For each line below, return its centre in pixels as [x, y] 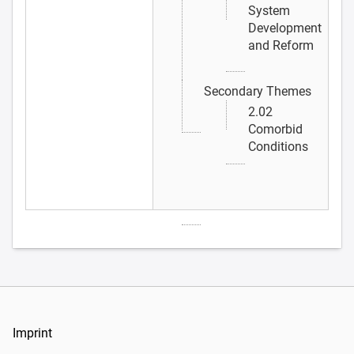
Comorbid [275, 129]
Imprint [32, 333]
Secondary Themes [258, 91]
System [269, 10]
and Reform [281, 45]
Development [285, 28]
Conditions [278, 146]
